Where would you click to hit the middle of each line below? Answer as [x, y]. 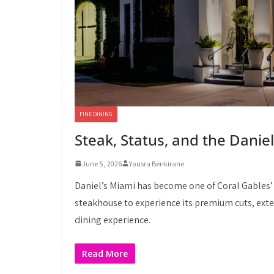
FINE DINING [96, 114]
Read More [105, 253]
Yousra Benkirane [157, 163]
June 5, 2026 [102, 163]
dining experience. [113, 220]
